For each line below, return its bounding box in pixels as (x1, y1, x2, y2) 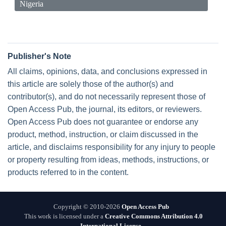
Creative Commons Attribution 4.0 (105, 212, 203, 220)
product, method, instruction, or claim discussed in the (8, 130, 198, 139)
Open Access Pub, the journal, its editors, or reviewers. (8, 104, 202, 114)
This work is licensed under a (24, 212, 105, 220)
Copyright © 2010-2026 (53, 202, 122, 210)
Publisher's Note (8, 51, 71, 61)
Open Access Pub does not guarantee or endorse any (8, 117, 198, 126)
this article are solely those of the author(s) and (8, 79, 174, 88)
